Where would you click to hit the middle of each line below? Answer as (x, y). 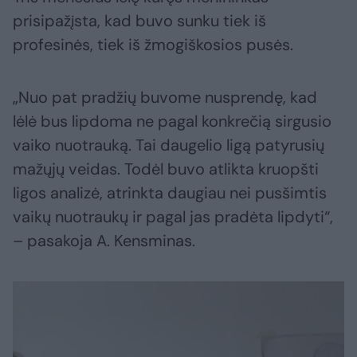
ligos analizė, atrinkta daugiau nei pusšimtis (170, 193)
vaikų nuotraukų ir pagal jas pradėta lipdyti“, (173, 217)
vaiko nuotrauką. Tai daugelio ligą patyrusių (169, 145)
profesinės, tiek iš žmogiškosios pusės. (153, 45)
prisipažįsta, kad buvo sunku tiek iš (139, 21)
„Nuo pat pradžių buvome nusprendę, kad (165, 98)
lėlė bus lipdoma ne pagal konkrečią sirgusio (172, 122)
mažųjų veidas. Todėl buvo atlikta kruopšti (166, 169)
